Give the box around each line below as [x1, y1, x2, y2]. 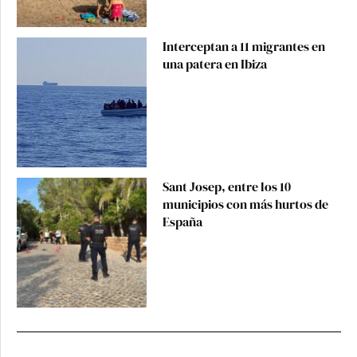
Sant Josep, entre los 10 [162, 178, 291, 196]
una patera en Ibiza [162, 55, 267, 73]
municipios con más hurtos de [162, 195, 328, 214]
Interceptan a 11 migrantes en [162, 37, 325, 56]
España [162, 213, 202, 231]
